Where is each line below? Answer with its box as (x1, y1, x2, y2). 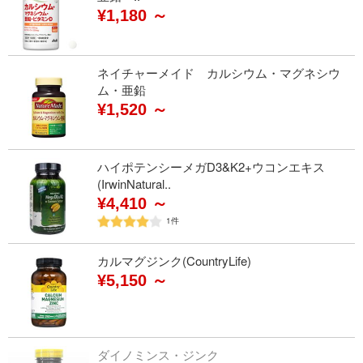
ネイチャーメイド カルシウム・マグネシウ (97, 64, 340, 81)
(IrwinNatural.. (97, 175, 171, 192)
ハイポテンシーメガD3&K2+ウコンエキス (97, 158, 325, 175)
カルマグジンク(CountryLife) (97, 252, 251, 269)
